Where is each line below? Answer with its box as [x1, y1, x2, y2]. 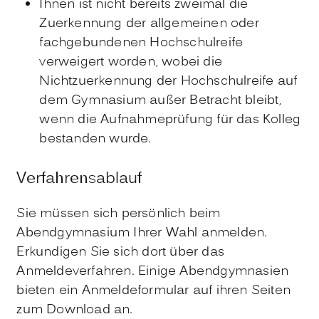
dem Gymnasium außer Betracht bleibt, [39, 91, 282, 111]
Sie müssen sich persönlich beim [16, 204, 221, 224]
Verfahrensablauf [16, 167, 142, 191]
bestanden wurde [39, 130, 149, 150]
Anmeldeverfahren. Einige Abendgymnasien [16, 261, 289, 281]
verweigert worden [39, 53, 155, 73]
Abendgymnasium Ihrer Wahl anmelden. [16, 223, 268, 243]
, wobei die [155, 53, 222, 73]
